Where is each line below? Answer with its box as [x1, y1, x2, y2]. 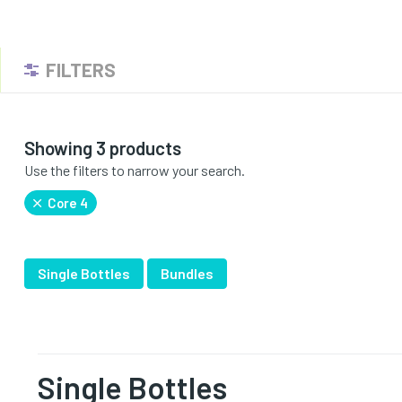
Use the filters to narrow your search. [23, 162, 245, 179]
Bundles [160, 265, 214, 282]
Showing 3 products [23, 136, 181, 159]
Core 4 [44, 195, 88, 211]
